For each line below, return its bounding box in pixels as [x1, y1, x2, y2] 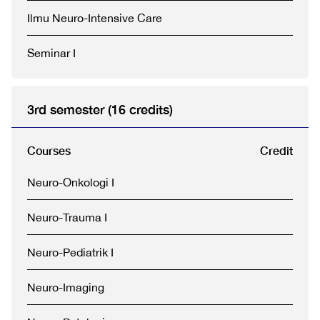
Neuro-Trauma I [27, 211, 107, 224]
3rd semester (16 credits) [27, 101, 173, 117]
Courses [27, 144, 71, 157]
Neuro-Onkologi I [27, 176, 114, 189]
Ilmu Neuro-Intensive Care [27, 11, 162, 24]
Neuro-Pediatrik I [27, 246, 114, 259]
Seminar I [27, 46, 76, 59]
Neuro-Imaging [27, 281, 104, 294]
